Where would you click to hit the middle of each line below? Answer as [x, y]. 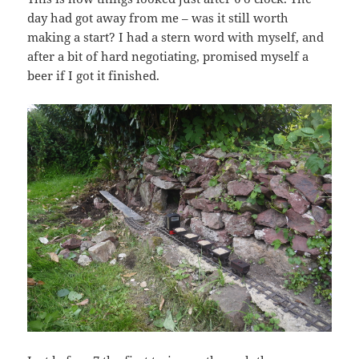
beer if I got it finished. [94, 76]
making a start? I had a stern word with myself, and [176, 37]
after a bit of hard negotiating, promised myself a [168, 56]
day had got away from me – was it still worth [158, 18]
